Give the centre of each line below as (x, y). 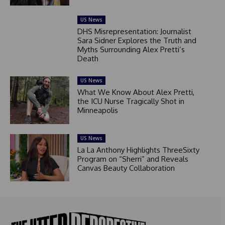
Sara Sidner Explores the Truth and (137, 41)
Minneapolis (97, 110)
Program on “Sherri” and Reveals (133, 159)
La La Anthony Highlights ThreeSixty (138, 150)
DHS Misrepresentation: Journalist (134, 32)
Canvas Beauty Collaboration (126, 168)
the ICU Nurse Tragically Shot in (131, 101)
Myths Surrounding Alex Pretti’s (131, 50)
